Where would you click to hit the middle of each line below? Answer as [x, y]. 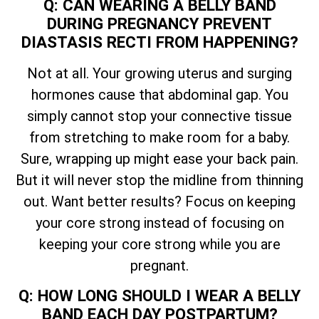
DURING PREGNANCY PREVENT [159, 23]
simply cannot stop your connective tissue [159, 116]
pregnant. [159, 265]
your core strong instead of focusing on [159, 223]
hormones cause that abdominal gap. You [159, 94]
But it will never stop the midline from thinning [159, 180]
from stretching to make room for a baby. [159, 137]
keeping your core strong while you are [159, 244]
